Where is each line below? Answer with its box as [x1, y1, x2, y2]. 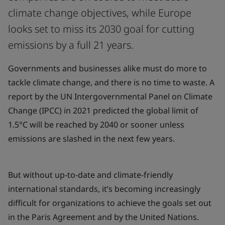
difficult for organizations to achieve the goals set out [8, 197, 211, 208]
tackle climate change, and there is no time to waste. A [8, 77, 214, 88]
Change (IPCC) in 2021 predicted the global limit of [8, 105, 198, 116]
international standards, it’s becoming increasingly [8, 183, 200, 194]
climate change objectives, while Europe [8, 6, 191, 20]
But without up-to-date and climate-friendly [8, 169, 173, 180]
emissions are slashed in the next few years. [8, 133, 175, 144]
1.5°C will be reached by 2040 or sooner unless [8, 119, 184, 130]
